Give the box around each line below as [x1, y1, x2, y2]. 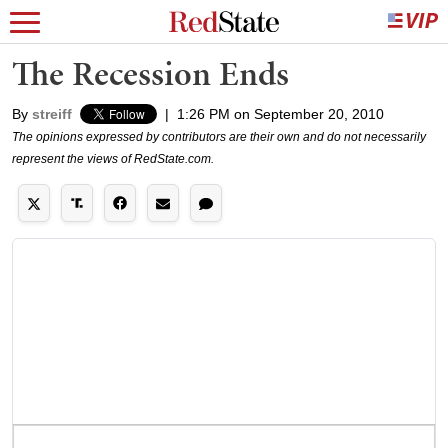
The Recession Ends [12, 50, 289, 97]
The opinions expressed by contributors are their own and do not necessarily [12, 130, 426, 144]
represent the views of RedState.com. [12, 152, 214, 166]
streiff [32, 106, 72, 122]
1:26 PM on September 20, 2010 [177, 106, 384, 122]
